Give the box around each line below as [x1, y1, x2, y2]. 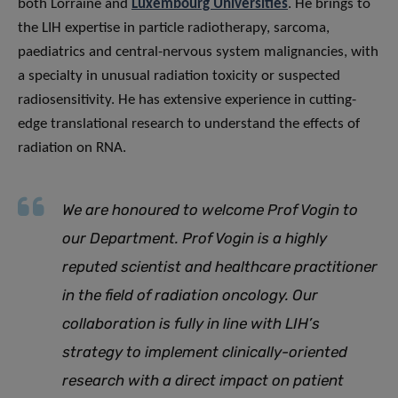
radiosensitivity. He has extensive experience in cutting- [18, 92, 356, 107]
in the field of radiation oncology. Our [62, 285, 318, 304]
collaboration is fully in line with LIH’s [62, 314, 320, 332]
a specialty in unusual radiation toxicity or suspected [18, 68, 340, 84]
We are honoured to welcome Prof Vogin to [62, 200, 358, 219]
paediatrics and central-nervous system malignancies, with [18, 44, 378, 60]
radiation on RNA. [18, 139, 126, 155]
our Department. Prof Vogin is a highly [62, 228, 327, 247]
